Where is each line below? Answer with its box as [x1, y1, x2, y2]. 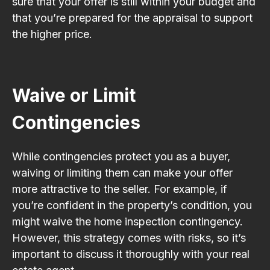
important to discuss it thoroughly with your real [12, 247, 250, 260]
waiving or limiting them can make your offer [12, 166, 233, 179]
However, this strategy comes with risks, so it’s [12, 231, 246, 244]
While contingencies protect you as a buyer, [12, 149, 230, 163]
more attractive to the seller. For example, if [12, 182, 227, 195]
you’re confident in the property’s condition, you [12, 198, 252, 212]
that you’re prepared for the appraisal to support [12, 11, 253, 24]
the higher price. [12, 27, 92, 40]
